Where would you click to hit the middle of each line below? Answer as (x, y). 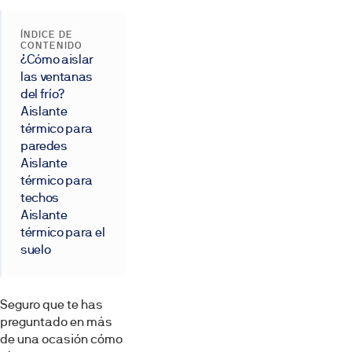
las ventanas (57, 76)
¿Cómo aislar (57, 59)
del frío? (43, 93)
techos (40, 197)
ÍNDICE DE (47, 34)
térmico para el (63, 232)
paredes (44, 145)
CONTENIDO (51, 45)
